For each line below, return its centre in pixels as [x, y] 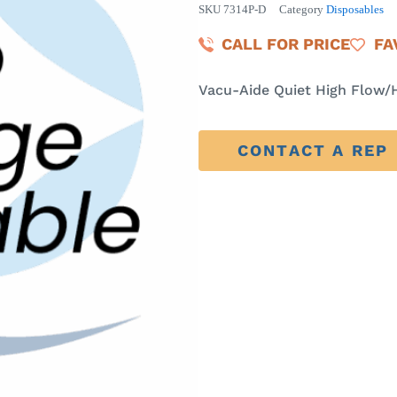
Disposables [355, 10]
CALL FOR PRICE [286, 44]
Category [301, 10]
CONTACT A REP [313, 151]
